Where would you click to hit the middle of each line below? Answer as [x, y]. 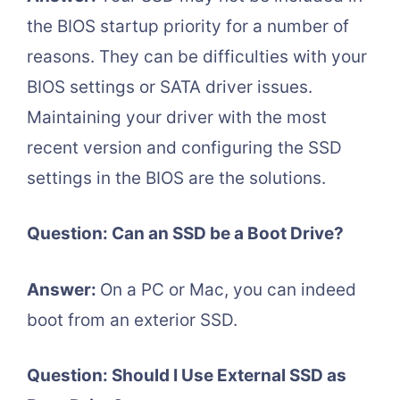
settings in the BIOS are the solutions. [176, 178]
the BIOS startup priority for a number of [188, 26]
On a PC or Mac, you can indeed [228, 289]
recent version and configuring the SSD [184, 147]
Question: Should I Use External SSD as [187, 376]
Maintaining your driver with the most [177, 117]
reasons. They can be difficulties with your [197, 56]
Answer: [63, 289]
